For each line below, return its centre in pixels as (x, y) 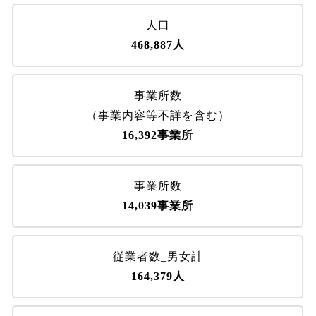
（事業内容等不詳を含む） (158, 116)
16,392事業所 (158, 135)
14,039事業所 (158, 206)
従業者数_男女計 (158, 257)
